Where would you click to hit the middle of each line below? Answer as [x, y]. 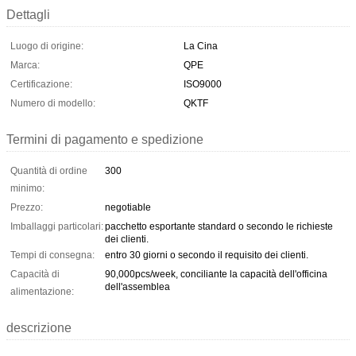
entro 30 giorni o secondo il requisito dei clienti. [207, 255]
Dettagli [28, 14]
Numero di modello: [53, 103]
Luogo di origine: [47, 46]
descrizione [39, 327]
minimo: [27, 188]
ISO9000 [203, 84]
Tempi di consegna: [52, 255]
